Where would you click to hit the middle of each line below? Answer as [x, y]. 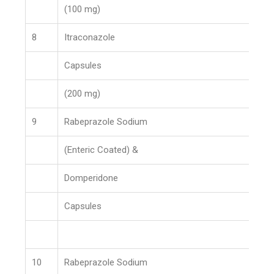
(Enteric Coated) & [102, 150]
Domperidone [91, 178]
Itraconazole [90, 37]
